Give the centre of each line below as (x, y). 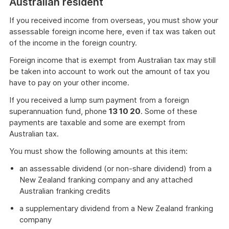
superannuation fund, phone (59, 111)
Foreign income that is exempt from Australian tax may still (112, 60)
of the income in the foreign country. (73, 43)
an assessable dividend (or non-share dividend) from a (116, 168)
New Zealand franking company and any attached (106, 180)
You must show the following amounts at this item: (98, 151)
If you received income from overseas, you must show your (114, 20)
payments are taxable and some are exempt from (97, 122)
